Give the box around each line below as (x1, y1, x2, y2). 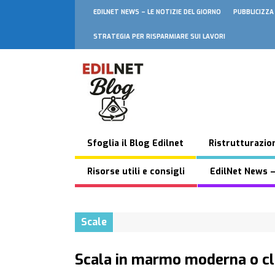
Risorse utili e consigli (87, 166, 185, 177)
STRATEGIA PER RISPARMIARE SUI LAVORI (93, 33, 225, 41)
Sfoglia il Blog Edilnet (87, 137, 184, 149)
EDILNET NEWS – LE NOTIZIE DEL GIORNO (93, 8, 221, 16)
